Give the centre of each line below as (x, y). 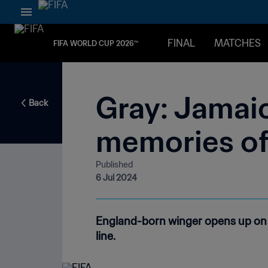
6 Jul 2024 (116, 178)
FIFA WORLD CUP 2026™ (96, 43)
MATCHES (237, 43)
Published (114, 165)
